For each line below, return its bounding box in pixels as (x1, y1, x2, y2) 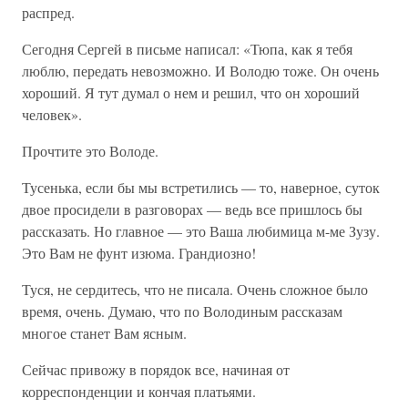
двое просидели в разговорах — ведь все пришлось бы (22, 199, 362, 219)
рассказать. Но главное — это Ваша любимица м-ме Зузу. (22, 221, 380, 240)
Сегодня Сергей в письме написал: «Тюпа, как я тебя (22, 39, 352, 58)
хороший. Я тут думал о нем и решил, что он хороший (22, 83, 360, 102)
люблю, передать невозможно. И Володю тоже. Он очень (22, 61, 379, 80)
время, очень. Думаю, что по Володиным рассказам (22, 301, 342, 321)
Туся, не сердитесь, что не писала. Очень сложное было (22, 280, 368, 299)
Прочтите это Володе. (22, 141, 158, 160)
